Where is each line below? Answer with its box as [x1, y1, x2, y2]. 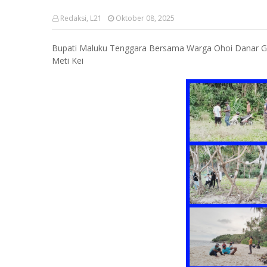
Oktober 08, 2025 [116, 13, 175, 23]
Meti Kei [52, 55, 83, 66]
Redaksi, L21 [60, 13, 102, 23]
